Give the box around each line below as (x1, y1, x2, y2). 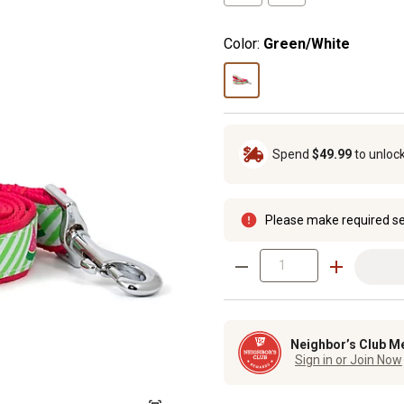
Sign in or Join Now (295, 353, 402, 368)
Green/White (263, 34, 350, 52)
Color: (224, 34, 260, 52)
